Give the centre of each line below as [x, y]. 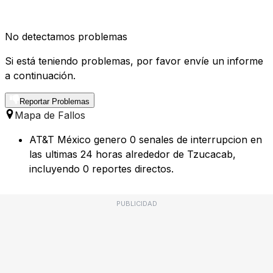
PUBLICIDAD [136, 204]
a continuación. [40, 76]
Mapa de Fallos [50, 115]
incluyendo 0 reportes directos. [101, 169]
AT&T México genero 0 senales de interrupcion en [146, 140]
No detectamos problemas [66, 37]
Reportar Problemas [55, 102]
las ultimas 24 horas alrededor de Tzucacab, [133, 154]
